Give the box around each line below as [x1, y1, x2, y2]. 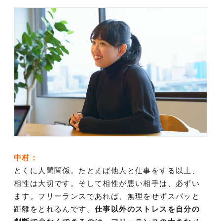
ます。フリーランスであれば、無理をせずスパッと [14, 192, 200, 201]
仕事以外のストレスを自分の [95, 205, 200, 214]
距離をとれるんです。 [14, 205, 95, 214]
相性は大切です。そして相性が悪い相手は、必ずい [14, 179, 200, 188]
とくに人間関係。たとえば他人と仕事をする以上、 [14, 166, 200, 175]
